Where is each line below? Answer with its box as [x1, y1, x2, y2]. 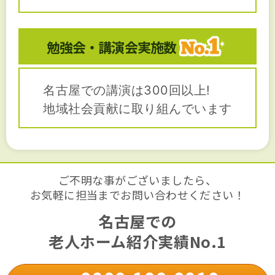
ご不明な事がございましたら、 [58, 172, 217, 188]
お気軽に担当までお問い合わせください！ [29, 187, 246, 203]
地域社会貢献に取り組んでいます [43, 101, 232, 117]
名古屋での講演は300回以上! [43, 83, 211, 98]
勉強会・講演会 [46, 36, 137, 56]
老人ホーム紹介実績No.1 [48, 230, 227, 253]
